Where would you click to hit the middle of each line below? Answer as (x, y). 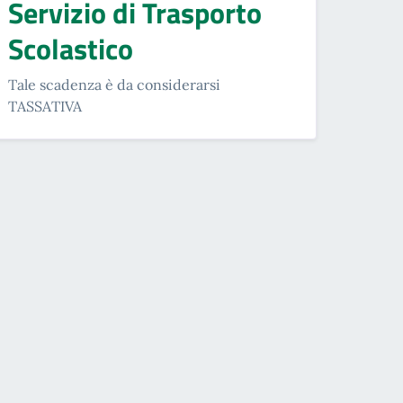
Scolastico (71, 48)
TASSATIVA (45, 106)
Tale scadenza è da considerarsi (114, 84)
